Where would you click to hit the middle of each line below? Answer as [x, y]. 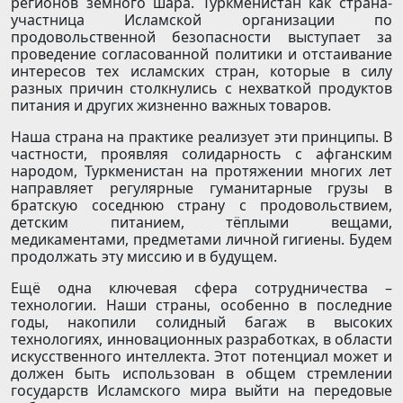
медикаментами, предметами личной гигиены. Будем [201, 240]
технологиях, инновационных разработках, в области [201, 340]
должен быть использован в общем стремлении [201, 374]
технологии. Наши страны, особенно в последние [201, 305]
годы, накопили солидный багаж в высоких [201, 322]
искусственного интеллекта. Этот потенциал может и [201, 357]
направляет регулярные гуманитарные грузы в [201, 188]
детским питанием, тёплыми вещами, [201, 223]
